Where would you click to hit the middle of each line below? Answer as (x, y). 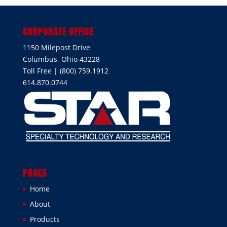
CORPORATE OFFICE (58, 32)
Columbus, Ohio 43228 (61, 59)
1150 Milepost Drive (56, 47)
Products (45, 219)
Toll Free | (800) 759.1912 (65, 71)
